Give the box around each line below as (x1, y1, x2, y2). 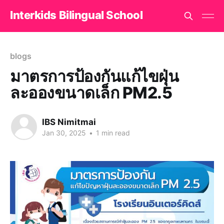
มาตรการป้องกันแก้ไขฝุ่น (10, 66, 179, 86)
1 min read (94, 128, 130, 137)
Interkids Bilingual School (10, 8, 143, 21)
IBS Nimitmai (42, 116, 96, 127)
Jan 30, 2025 (42, 128, 86, 137)
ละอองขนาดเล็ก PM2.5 (10, 83, 172, 102)
